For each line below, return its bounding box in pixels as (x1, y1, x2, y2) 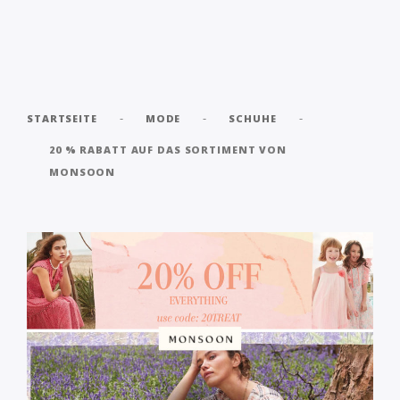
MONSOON (49, 165, 116, 179)
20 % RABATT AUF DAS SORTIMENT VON (49, 143, 287, 156)
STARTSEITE (27, 112, 97, 125)
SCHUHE (229, 112, 277, 125)
